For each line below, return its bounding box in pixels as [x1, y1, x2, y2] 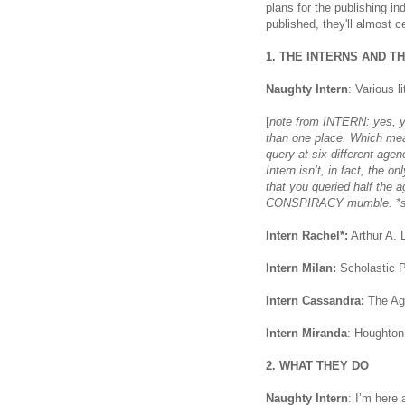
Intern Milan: [266, 260, 336, 275]
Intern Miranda [266, 325, 347, 340]
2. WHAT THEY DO [266, 358, 369, 372]
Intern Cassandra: [266, 293, 364, 307]
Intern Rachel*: [266, 228, 348, 242]
